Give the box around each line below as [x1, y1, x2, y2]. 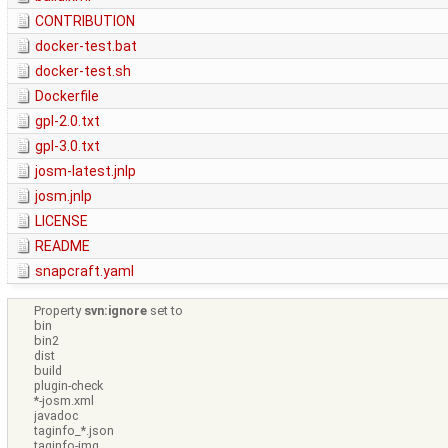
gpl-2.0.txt [35, 113, 100, 130]
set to [147, 303, 184, 319]
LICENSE [35, 213, 88, 230]
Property [34, 303, 85, 319]
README [35, 238, 90, 255]
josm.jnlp [35, 188, 92, 205]
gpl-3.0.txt [35, 138, 100, 155]
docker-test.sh [35, 63, 131, 80]
